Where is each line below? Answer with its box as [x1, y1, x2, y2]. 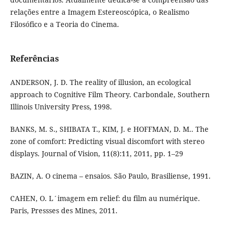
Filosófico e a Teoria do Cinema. [10, 19, 119, 30]
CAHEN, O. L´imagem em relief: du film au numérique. [10, 193, 200, 204]
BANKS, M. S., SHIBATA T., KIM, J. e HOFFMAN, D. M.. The [10, 124, 209, 134]
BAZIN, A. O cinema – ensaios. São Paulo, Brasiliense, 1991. [10, 171, 211, 181]
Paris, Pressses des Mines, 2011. [10, 206, 118, 216]
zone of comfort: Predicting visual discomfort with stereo [10, 136, 205, 147]
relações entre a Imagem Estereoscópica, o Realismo [10, 7, 189, 17]
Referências [10, 53, 59, 65]
